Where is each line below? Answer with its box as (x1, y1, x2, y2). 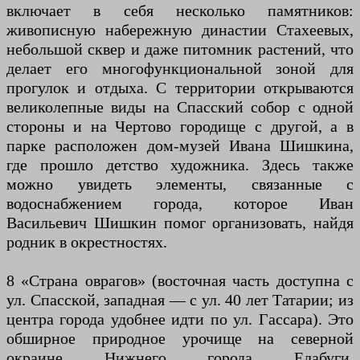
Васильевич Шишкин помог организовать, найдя (6, 214, 354, 231)
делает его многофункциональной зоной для (6, 59, 354, 77)
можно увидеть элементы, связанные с (6, 175, 354, 193)
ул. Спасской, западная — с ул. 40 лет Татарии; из (6, 291, 354, 309)
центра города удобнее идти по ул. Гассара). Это (6, 310, 354, 328)
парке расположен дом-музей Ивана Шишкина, (6, 137, 354, 154)
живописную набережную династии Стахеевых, (6, 21, 354, 39)
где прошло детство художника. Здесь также (6, 156, 354, 174)
